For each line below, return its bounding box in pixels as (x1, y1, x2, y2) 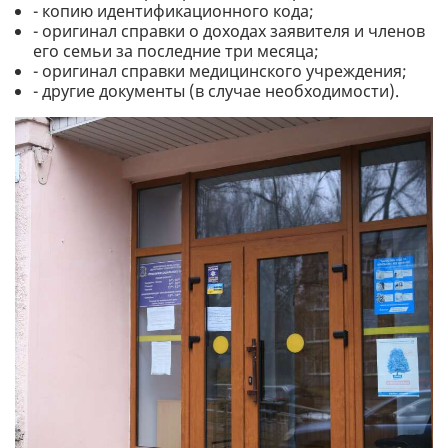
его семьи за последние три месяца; (33, 40, 320, 63)
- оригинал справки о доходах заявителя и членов (33, 20, 426, 43)
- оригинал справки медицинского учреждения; (33, 60, 408, 83)
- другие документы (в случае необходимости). (33, 80, 400, 103)
